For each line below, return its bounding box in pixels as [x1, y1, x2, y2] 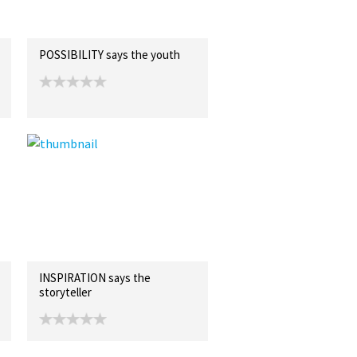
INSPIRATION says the [38, 270, 151, 285]
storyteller [38, 284, 92, 300]
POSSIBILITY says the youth [38, 47, 180, 62]
